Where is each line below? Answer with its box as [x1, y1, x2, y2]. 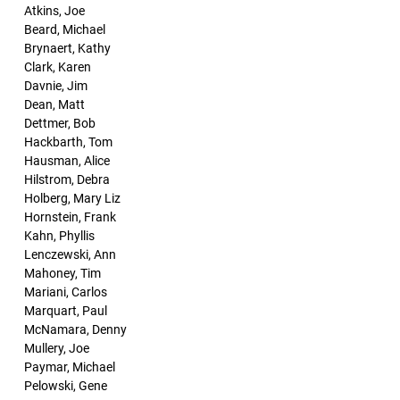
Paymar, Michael [24, 360, 115, 374]
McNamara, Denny [24, 322, 127, 337]
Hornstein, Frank [24, 210, 116, 224]
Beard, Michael [24, 22, 105, 37]
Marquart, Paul [24, 304, 107, 318]
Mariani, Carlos [24, 285, 107, 299]
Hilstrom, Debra [24, 172, 110, 187]
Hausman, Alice [24, 154, 110, 168]
